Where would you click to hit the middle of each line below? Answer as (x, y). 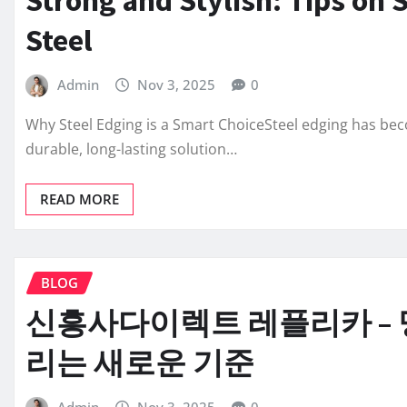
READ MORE (79, 199)
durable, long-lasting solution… (131, 149)
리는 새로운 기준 (140, 363)
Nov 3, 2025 (177, 84)
